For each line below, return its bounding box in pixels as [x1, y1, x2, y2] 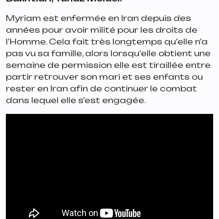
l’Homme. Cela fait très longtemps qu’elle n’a [6, 37, 208, 47]
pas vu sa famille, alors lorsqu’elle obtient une [6, 48, 211, 59]
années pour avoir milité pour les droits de [6, 25, 197, 35]
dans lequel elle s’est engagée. [6, 95, 146, 106]
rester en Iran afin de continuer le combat [6, 84, 197, 94]
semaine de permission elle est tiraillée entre [6, 60, 211, 70]
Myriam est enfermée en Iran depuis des [6, 13, 191, 23]
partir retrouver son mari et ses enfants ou [6, 72, 203, 82]
